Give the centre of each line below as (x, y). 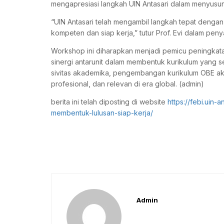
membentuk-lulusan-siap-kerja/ (102, 113)
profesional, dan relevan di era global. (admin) (127, 84)
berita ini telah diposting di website (109, 102)
